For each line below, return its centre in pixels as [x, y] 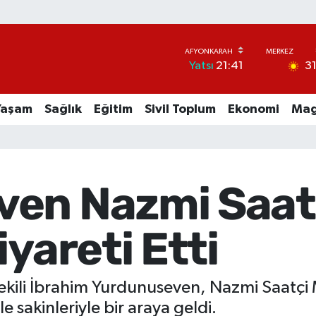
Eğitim [113, 109]
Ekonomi [253, 109]
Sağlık [63, 109]
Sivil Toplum [180, 109]
